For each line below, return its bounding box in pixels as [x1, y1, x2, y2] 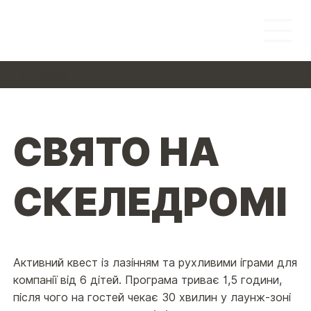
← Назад [19, 67, 67, 81]
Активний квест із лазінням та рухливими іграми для [12, 255, 297, 269]
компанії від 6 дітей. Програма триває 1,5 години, [12, 273, 282, 287]
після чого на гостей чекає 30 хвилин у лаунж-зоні [12, 290, 291, 304]
